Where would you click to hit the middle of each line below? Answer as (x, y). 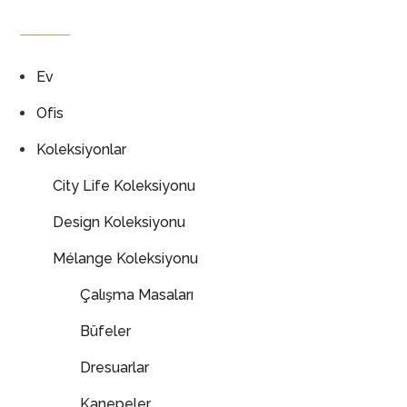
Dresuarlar (115, 367)
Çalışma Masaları (137, 294)
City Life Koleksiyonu (124, 185)
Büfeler (106, 331)
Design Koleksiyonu (119, 222)
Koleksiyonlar (82, 149)
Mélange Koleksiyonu (126, 258)
